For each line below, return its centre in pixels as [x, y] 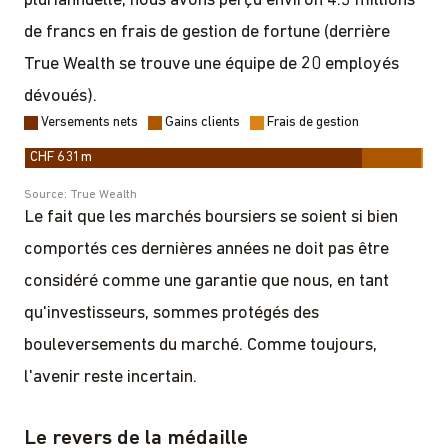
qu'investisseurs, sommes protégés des [171, 313]
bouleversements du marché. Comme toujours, [200, 345]
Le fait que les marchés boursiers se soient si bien [211, 217]
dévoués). [60, 96]
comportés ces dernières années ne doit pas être [206, 249]
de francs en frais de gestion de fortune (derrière [207, 32]
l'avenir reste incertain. [110, 377]
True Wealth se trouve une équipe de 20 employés [211, 64]
